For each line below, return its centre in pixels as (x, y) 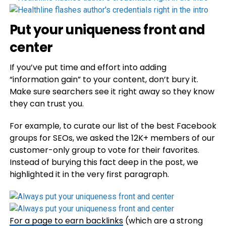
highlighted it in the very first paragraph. (89, 174)
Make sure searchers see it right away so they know (112, 92)
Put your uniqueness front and (107, 30)
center (31, 47)
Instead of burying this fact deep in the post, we (104, 162)
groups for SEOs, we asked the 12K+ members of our (112, 138)
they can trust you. (46, 104)
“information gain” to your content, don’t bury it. (104, 79)
